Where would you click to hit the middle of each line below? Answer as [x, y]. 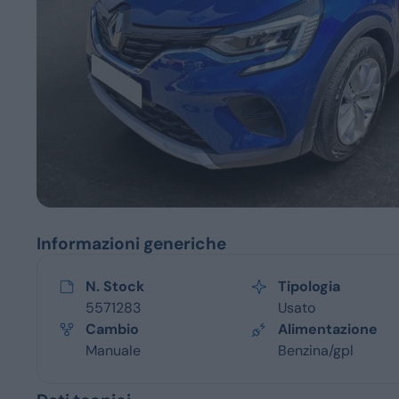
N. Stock [115, 286]
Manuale [114, 350]
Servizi [85, 67]
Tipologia [309, 286]
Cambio [113, 329]
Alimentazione [328, 329]
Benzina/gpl [316, 350]
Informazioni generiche [132, 243]
